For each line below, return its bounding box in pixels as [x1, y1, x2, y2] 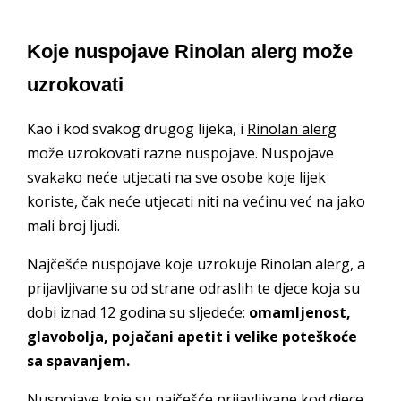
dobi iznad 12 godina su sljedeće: [27, 303, 249, 323]
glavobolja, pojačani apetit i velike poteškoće [27, 327, 357, 347]
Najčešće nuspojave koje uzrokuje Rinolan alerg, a [27, 254, 365, 275]
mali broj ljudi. [27, 216, 120, 236]
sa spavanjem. [27, 351, 130, 371]
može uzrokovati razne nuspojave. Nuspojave [27, 143, 334, 164]
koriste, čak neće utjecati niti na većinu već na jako [27, 192, 365, 212]
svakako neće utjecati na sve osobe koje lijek [27, 167, 326, 188]
